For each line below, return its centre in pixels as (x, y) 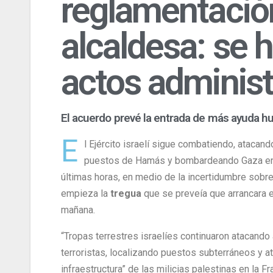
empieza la (86, 194)
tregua (127, 194)
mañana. (78, 210)
